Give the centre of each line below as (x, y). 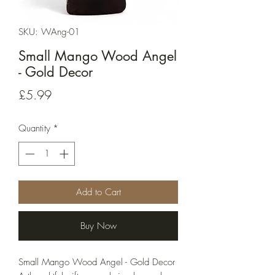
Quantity (34, 129)
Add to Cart (98, 192)
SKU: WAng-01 (49, 32)
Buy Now (98, 226)
